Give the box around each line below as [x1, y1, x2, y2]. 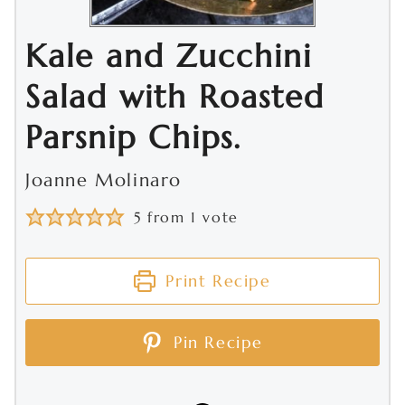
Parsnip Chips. [25, 118, 241, 157]
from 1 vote [141, 208, 239, 226]
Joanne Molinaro [25, 169, 182, 192]
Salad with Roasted [25, 77, 325, 117]
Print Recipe [159, 270, 271, 291]
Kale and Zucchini [25, 36, 312, 76]
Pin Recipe [167, 332, 263, 353]
